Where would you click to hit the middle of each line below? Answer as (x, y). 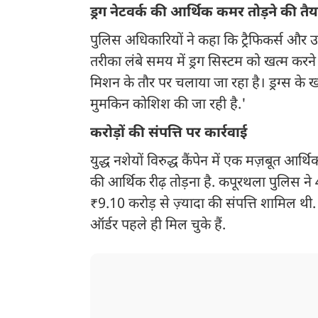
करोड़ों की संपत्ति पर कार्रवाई (169, 134)
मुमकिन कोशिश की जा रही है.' (168, 105)
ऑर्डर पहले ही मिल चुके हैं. (158, 226)
